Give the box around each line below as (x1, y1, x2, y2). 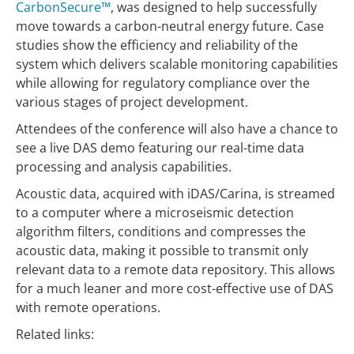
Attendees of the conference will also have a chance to (16, 120, 338, 138)
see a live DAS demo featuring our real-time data (16, 139, 304, 157)
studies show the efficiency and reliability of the (16, 36, 298, 55)
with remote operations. (16, 299, 160, 317)
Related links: (16, 326, 94, 344)
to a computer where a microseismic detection (16, 204, 294, 222)
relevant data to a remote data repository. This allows (16, 261, 335, 279)
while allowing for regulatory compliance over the (16, 74, 310, 92)
